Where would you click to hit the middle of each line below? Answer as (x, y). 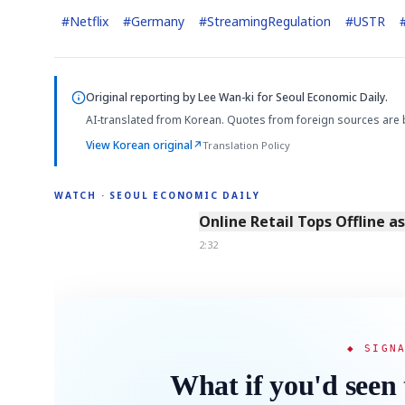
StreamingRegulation (269, 21)
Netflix (89, 21)
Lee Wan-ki (226, 97)
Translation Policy (246, 145)
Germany (158, 21)
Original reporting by (142, 97)
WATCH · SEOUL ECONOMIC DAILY (157, 196)
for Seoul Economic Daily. (321, 97)
